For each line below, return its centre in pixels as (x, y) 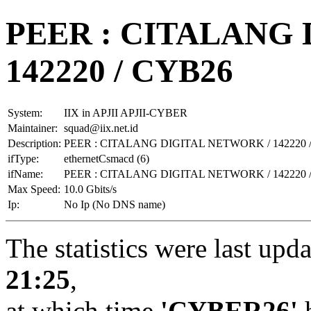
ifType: (23, 158)
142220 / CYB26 (119, 71)
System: (25, 112)
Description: (34, 143)
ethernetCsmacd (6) (107, 158)
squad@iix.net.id (101, 128)
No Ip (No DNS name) (115, 204)
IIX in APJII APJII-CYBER (126, 112)
